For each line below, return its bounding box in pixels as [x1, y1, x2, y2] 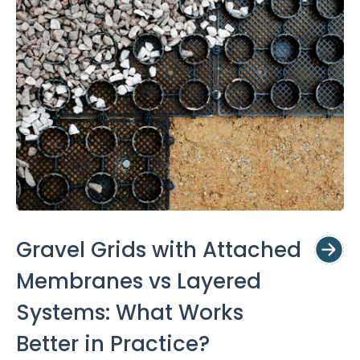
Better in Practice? [16, 329, 210, 358]
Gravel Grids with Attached [16, 235, 301, 264]
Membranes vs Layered [16, 266, 261, 296]
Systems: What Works [16, 297, 243, 327]
